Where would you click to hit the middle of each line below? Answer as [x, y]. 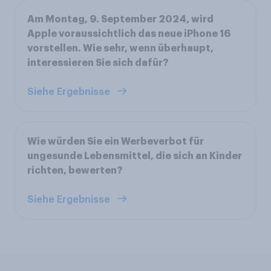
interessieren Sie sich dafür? [98, 63]
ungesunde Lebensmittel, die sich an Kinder [135, 156]
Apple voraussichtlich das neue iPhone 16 [129, 34]
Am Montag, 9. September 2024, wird [120, 19]
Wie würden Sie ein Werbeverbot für [116, 141]
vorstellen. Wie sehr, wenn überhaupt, [120, 48]
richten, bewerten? [75, 170]
